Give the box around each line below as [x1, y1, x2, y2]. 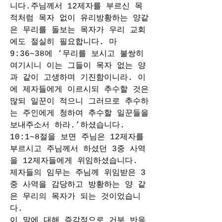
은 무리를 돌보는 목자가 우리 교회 [10, 26, 146, 35]
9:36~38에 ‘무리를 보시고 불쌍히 [10, 50, 144, 58]
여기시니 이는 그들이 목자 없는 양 [10, 61, 146, 70]
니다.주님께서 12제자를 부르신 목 [10, 2, 143, 11]
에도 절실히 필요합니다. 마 [10, 38, 117, 47]
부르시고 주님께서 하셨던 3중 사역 [10, 145, 146, 154]
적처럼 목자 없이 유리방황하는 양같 [10, 14, 149, 23]
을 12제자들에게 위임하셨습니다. [10, 157, 138, 166]
